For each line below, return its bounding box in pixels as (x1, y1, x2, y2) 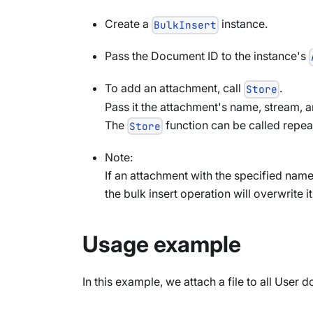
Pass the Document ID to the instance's (105, 49, 309, 64)
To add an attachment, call (105, 81, 244, 96)
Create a (105, 17, 152, 31)
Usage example (82, 230, 241, 258)
